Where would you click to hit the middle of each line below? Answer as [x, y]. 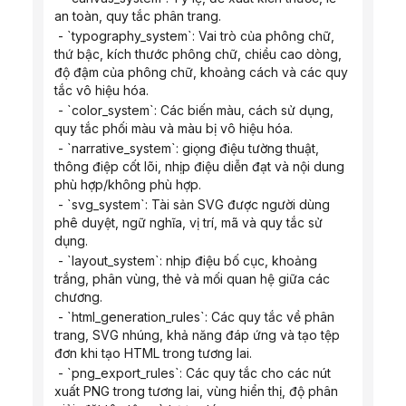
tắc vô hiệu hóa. [101, 90]
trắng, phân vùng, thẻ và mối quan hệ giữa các [192, 279]
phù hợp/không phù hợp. [128, 184]
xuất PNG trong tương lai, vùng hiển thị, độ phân [196, 391]
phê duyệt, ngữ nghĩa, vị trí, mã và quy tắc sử [188, 222]
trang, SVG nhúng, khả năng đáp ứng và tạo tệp [197, 335]
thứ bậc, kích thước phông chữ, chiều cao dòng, [198, 54]
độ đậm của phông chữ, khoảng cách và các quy [201, 72]
